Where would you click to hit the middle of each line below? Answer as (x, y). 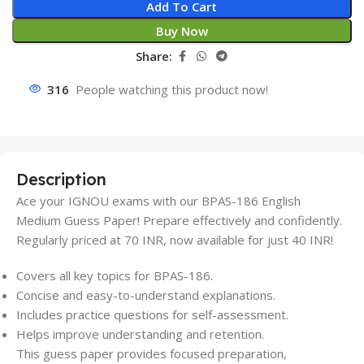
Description (61, 179)
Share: (154, 56)
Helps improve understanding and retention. (140, 334)
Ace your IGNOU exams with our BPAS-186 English (158, 200)
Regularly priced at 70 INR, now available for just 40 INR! (175, 239)
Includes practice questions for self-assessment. (152, 314)
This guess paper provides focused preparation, (152, 353)
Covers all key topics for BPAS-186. (115, 275)
